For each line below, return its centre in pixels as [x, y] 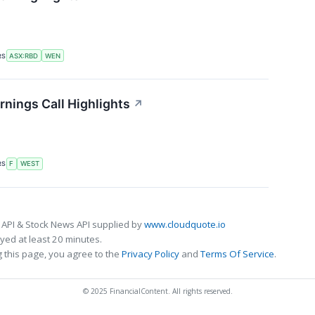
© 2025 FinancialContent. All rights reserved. [157, 291]
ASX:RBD [24, 56]
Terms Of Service [237, 253]
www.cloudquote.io [185, 224]
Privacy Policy [150, 253]
